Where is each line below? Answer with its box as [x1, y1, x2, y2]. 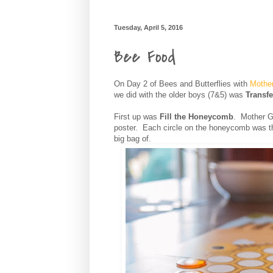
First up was [114, 112, 160, 122]
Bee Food [114, 44, 175, 69]
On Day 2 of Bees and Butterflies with [114, 79, 250, 89]
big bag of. [114, 134, 151, 144]
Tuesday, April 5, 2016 [114, 23, 183, 31]
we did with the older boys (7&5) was [114, 90, 246, 100]
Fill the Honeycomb [160, 112, 233, 122]
